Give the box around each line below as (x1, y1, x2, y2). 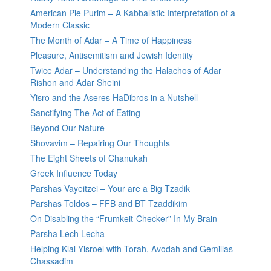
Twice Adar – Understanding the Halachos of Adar (30, 64, 221, 77)
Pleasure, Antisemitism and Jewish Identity (30, 49, 193, 62)
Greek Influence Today (30, 167, 117, 180)
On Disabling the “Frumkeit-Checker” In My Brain (30, 212, 217, 225)
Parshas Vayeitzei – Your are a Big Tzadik (30, 182, 190, 195)
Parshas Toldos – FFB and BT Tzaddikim (30, 197, 188, 210)
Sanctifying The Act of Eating (30, 106, 140, 119)
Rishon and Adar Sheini (30, 76, 120, 89)
